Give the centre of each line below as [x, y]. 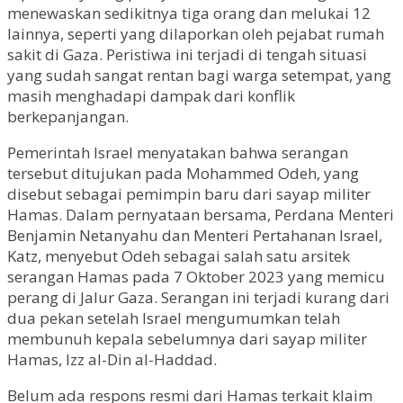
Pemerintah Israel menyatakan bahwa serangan [178, 152]
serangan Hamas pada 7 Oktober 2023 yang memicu [196, 276]
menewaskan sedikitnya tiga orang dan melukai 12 [189, 13]
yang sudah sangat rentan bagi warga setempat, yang [199, 75]
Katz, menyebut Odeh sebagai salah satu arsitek [179, 255]
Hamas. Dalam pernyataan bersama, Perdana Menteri [201, 214]
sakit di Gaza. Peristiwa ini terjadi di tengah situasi [187, 54]
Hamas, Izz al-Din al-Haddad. [112, 359]
